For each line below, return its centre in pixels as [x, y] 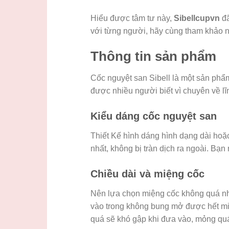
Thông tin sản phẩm [153, 56]
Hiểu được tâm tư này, [132, 18]
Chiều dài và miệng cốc [147, 174]
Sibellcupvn [197, 18]
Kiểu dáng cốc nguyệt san [154, 116]
